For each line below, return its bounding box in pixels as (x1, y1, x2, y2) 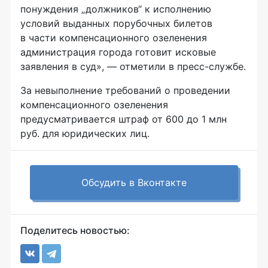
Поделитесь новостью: (20, 224, 130, 237)
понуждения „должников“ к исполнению (20, 3, 211, 16)
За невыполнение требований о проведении (20, 84, 230, 97)
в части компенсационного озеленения (20, 32, 207, 44)
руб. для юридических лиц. (20, 127, 150, 140)
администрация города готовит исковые (20, 46, 216, 59)
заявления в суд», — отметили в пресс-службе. (20, 60, 246, 73)
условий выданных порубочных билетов (20, 17, 212, 30)
